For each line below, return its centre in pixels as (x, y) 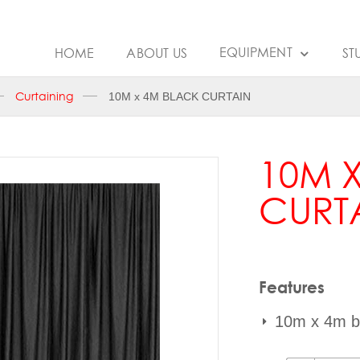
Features (292, 287)
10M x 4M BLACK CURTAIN (180, 96)
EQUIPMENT (257, 52)
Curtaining (44, 96)
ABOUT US (157, 53)
